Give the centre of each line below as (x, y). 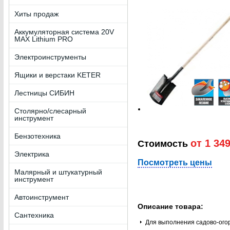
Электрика (32, 154)
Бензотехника (37, 136)
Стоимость (164, 144)
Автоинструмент (41, 197)
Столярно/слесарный (50, 111)
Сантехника (34, 215)
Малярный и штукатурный (58, 172)
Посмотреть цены (175, 162)
